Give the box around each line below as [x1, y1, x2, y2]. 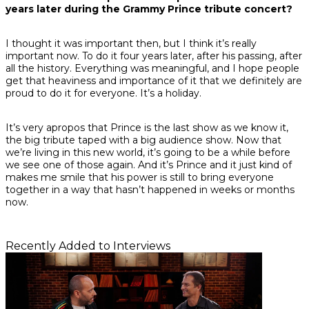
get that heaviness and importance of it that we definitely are [6, 74, 302, 88]
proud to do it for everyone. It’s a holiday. [6, 87, 201, 100]
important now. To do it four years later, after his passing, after [6, 50, 302, 63]
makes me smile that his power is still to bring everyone [6, 171, 274, 184]
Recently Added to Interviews [6, 239, 170, 253]
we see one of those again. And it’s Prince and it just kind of [6, 159, 292, 172]
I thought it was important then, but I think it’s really [6, 37, 257, 50]
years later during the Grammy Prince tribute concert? [6, 3, 292, 16]
